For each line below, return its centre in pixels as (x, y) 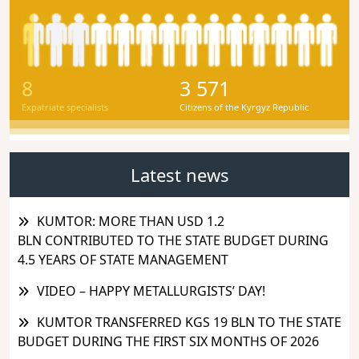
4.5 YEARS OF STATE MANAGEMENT (123, 259)
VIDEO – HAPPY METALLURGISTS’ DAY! (151, 290)
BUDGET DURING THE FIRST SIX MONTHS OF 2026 (168, 341)
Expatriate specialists (65, 107)
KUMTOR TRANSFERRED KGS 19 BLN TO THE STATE (189, 322)
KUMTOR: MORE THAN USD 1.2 (131, 221)
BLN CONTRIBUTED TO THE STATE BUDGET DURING (173, 240)
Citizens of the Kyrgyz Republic (244, 107)
